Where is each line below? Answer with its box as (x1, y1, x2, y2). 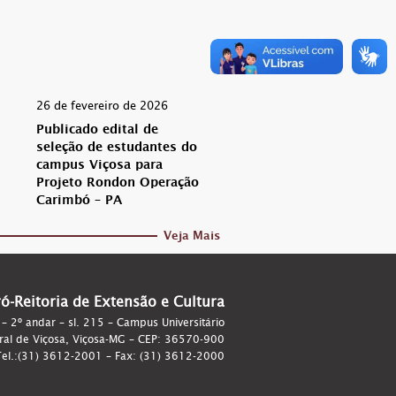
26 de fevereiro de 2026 (36, 99, 168, 112)
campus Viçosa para (36, 155, 163, 179)
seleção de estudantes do (36, 137, 197, 161)
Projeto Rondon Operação (36, 172, 199, 196)
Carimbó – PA (36, 190, 122, 214)
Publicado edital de (36, 119, 158, 143)
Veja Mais (164, 226, 220, 249)
